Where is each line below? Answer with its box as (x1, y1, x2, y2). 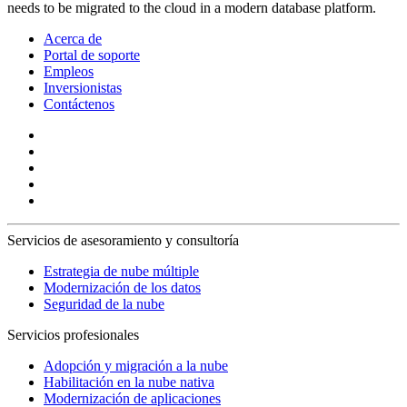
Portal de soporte (44, 47, 140, 64)
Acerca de (44, 31, 102, 47)
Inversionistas (44, 80, 122, 96)
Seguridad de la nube (44, 296, 164, 313)
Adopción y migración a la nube (44, 358, 228, 374)
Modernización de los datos (44, 280, 201, 296)
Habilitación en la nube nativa (44, 374, 214, 391)
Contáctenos (44, 96, 114, 113)
